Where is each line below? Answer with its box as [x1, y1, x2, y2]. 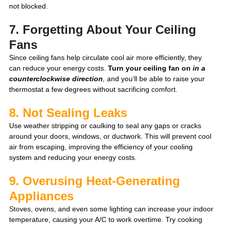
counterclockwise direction [9, 75, 103, 83]
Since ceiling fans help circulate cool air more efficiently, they [9, 53, 204, 62]
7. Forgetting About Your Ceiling [9, 23, 200, 37]
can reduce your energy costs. [9, 64, 108, 73]
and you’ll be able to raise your [107, 75, 207, 83]
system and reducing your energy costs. [9, 153, 137, 162]
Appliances [9, 189, 74, 203]
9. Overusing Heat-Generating [9, 174, 184, 188]
